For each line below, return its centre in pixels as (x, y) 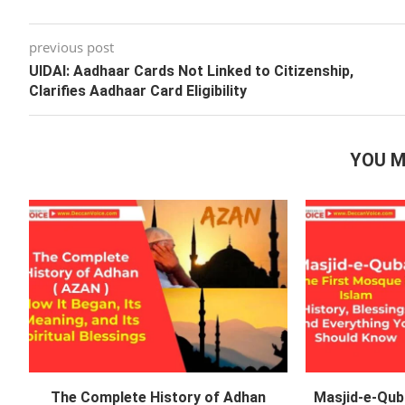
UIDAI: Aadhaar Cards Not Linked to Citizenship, (191, 71)
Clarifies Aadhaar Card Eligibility (138, 91)
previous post (71, 47)
